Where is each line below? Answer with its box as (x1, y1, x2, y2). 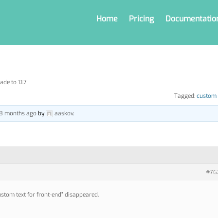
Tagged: (174, 91, 197, 100)
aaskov (54, 109, 73, 117)
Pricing (129, 13, 154, 24)
